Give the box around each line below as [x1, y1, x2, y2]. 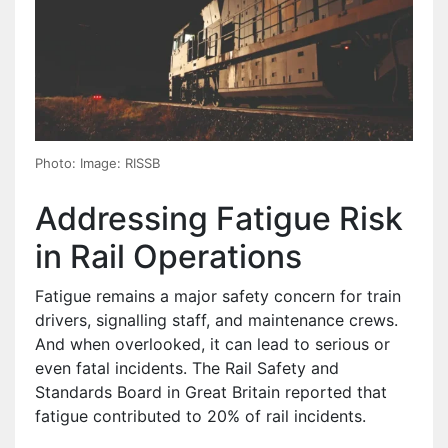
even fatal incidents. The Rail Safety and [35, 357, 339, 378]
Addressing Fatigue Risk [35, 198, 403, 238]
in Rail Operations [35, 236, 302, 276]
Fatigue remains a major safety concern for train [35, 285, 401, 306]
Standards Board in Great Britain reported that [35, 381, 387, 402]
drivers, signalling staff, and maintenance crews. [35, 309, 398, 330]
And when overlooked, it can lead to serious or [35, 333, 390, 354]
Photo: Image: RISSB [35, 154, 160, 171]
